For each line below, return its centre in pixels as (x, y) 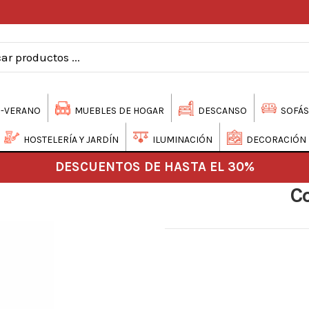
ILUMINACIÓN (182, 139)
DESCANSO (222, 110)
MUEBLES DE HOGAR (119, 110)
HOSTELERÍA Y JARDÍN (71, 139)
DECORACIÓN (276, 139)
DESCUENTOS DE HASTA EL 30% (154, 166)
